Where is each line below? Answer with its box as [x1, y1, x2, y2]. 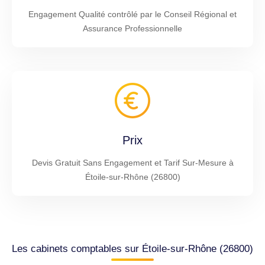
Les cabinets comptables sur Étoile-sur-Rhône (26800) [12, 243, 253, 254]
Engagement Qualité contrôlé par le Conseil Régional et [28, 9, 237, 19]
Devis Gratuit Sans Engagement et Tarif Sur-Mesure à [31, 157, 234, 167]
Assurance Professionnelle [83, 23, 182, 33]
